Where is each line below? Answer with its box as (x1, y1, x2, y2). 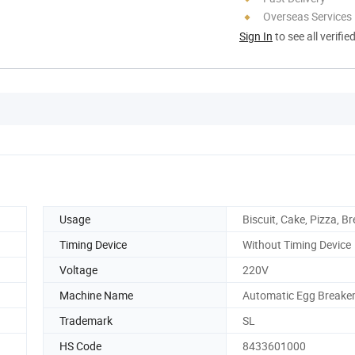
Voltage (59, 261, 97, 277)
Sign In (239, 28, 273, 44)
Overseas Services (263, 8, 352, 24)
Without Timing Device (242, 236, 351, 252)
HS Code (59, 338, 101, 353)
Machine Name (59, 287, 133, 303)
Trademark (59, 312, 113, 328)
